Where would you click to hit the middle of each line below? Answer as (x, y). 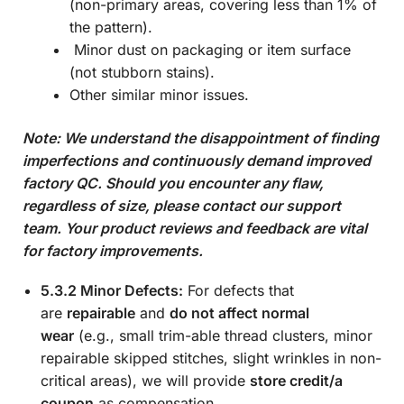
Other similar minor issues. (159, 95)
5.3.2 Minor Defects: (112, 291)
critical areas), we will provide (145, 381)
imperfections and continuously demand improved (197, 160)
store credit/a (296, 381)
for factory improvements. (113, 250)
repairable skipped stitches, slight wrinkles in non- (211, 358)
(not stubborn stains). (142, 73)
